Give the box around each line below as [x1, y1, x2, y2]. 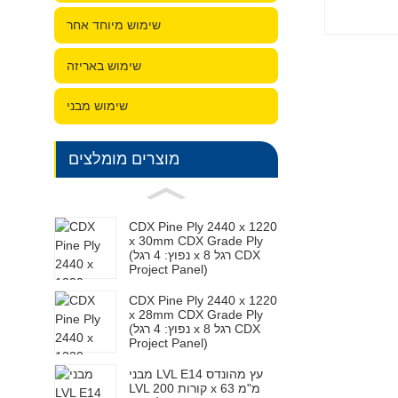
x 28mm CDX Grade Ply [129, 307, 263, 322]
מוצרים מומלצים [68, 150, 179, 169]
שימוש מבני [67, 99, 128, 114]
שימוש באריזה [67, 58, 141, 73]
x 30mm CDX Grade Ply [129, 233, 263, 248]
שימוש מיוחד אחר [67, 18, 161, 33]
